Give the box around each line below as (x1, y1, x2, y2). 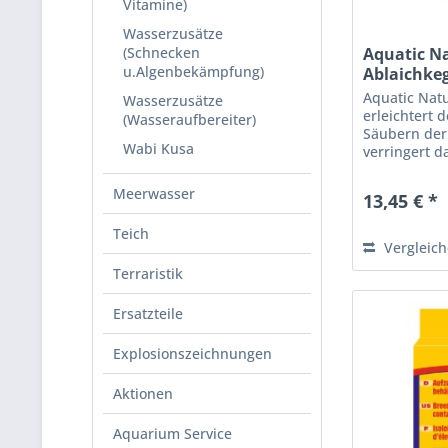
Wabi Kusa (123, 139, 194, 158)
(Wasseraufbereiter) (123, 110, 256, 129)
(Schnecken (123, 43, 200, 62)
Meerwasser (113, 184, 195, 203)
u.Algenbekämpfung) (123, 62, 264, 81)
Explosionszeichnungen (113, 344, 272, 363)
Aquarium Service (113, 424, 232, 443)
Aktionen (113, 384, 173, 403)
